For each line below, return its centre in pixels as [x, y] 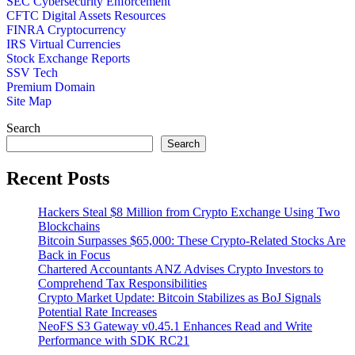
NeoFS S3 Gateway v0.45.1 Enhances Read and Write [175, 326]
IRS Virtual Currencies [63, 44]
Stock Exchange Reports [68, 59]
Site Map [29, 101]
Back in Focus [74, 255]
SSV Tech [32, 73]
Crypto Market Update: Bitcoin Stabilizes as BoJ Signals [179, 298]
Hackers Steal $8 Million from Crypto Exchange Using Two [189, 212]
